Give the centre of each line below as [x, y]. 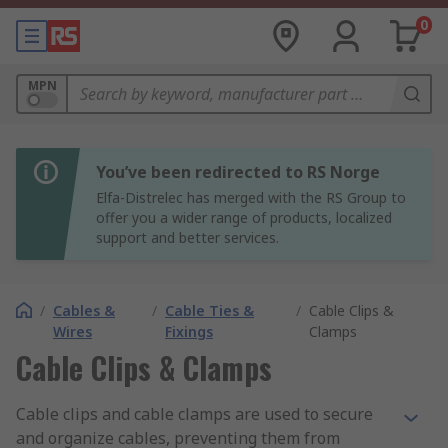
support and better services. [187, 237]
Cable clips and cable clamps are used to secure [194, 414]
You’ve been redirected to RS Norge [238, 172]
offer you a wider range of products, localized [244, 217]
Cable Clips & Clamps [144, 367]
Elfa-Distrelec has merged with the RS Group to [251, 197]
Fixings [189, 331]
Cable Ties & [210, 310]
